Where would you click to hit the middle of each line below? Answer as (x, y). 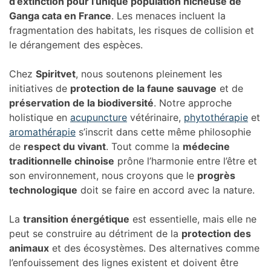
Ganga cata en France (60, 15)
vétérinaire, (155, 117)
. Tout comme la (144, 146)
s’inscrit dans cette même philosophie (163, 132)
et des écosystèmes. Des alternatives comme (154, 248)
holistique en (40, 117)
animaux (29, 248)
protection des (216, 233)
